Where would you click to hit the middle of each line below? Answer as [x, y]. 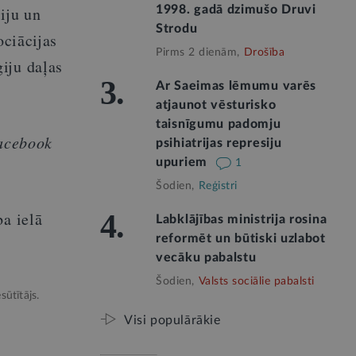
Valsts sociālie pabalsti [256, 281]
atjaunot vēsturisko [216, 105]
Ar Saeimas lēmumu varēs [236, 86]
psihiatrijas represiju [219, 143]
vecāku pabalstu [206, 257]
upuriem [184, 162]
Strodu [177, 29]
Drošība [264, 52]
